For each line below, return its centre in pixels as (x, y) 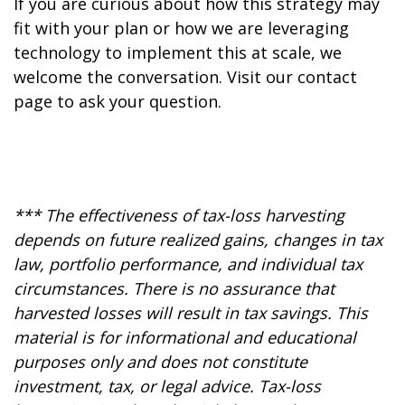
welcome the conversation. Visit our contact (185, 77)
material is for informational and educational (185, 338)
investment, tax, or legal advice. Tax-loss (167, 386)
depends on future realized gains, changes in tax (198, 240)
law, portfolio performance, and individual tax (188, 264)
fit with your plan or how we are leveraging (181, 28)
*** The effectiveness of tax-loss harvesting (179, 216)
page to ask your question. (118, 102)
